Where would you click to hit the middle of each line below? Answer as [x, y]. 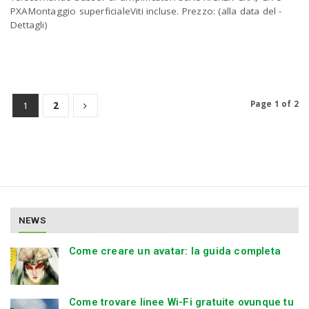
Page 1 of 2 [274, 104]
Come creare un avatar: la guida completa [175, 251]
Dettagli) [29, 25]
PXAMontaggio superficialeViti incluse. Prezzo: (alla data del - [146, 11]
